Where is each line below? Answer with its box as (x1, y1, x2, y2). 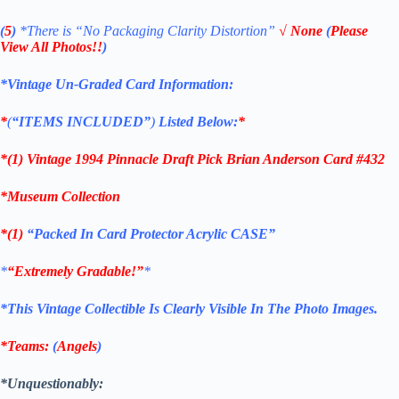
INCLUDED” (67, 113, 151, 129)
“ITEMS (12, 113, 67, 129)
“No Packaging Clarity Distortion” (75, 22, 275, 38)
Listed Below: (159, 113, 238, 129)
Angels (57, 338, 97, 354)
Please (330, 22, 368, 38)
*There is (20, 22, 75, 38)
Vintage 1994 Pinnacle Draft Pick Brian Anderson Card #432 (27, 151, 385, 167)
